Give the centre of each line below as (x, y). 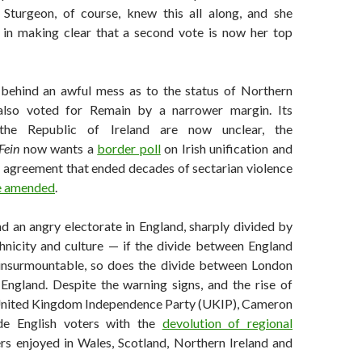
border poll (129, 149)
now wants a (59, 149)
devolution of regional (227, 323)
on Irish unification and (227, 149)
